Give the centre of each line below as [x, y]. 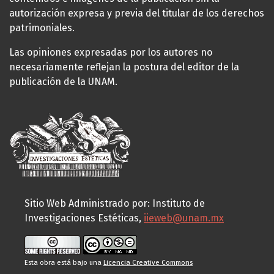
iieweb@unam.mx [184, 218]
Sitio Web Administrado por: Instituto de [115, 203]
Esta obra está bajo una [64, 262]
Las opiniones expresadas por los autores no [111, 52]
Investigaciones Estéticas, [84, 218]
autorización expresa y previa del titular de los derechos [137, 13]
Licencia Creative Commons [148, 262]
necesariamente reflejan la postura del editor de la [124, 67]
